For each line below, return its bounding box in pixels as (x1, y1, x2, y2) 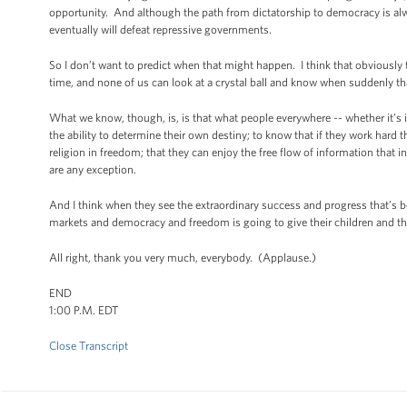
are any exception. (49, 163, 139, 176)
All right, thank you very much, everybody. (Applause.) (49, 251, 319, 264)
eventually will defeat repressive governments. (49, 23, 272, 36)
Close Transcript (49, 339, 128, 352)
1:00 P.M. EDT (49, 303, 119, 317)
